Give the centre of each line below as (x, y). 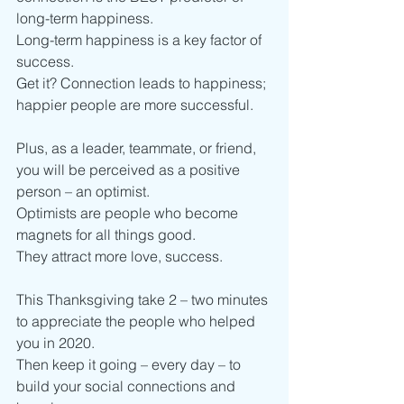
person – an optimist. (83, 192)
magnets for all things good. (108, 235)
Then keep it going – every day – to (130, 365)
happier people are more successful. (137, 105)
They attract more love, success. (121, 257)
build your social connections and (128, 386)
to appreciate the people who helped (138, 321)
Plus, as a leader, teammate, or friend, (138, 148)
